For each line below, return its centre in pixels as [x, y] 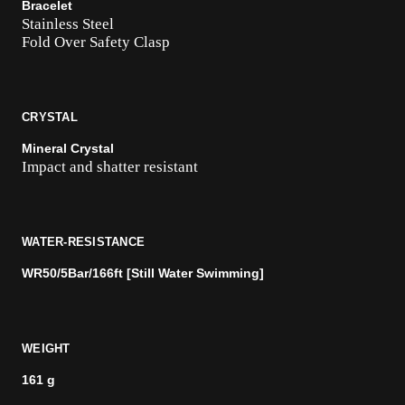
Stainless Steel [68, 24]
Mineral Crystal [68, 148]
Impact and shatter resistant [110, 167]
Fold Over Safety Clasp [96, 42]
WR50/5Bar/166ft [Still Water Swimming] [143, 273]
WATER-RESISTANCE [84, 242]
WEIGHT [46, 348]
